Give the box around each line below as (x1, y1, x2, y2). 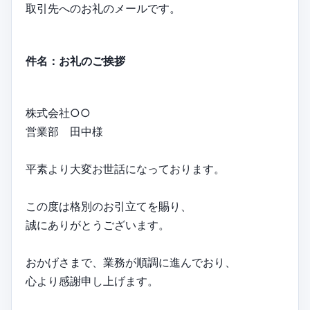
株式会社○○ (26, 105, 91, 120)
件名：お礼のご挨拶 (26, 53, 125, 68)
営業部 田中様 (26, 124, 103, 138)
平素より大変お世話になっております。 (26, 161, 225, 176)
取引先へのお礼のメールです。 (26, 1, 181, 16)
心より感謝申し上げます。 (26, 273, 158, 288)
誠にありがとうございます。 (26, 217, 170, 232)
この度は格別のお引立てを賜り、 (26, 199, 192, 213)
